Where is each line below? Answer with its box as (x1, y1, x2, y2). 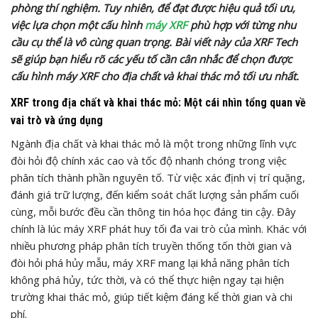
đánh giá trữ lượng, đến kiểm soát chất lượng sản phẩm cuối (11, 187, 299, 202)
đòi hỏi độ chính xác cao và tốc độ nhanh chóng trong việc (11, 153, 287, 168)
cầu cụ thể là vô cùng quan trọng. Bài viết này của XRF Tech (11, 34, 297, 49)
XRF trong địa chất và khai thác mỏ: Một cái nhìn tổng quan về (11, 95, 306, 109)
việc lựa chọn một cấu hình (11, 17, 145, 32)
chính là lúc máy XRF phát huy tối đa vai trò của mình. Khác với (11, 221, 307, 236)
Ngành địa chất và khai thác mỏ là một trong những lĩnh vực (11, 136, 297, 150)
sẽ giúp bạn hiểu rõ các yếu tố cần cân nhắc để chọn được (11, 51, 292, 66)
